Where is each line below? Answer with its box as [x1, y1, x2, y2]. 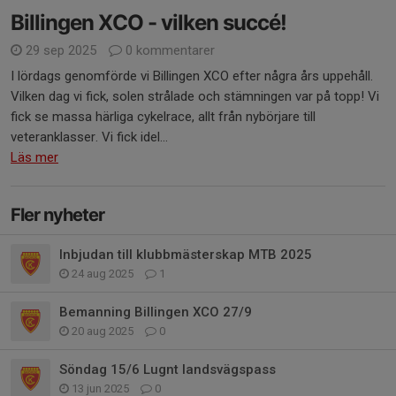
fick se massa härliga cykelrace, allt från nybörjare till [11, 109, 316, 126]
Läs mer [11, 149, 58, 166]
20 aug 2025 [69, 324, 136, 339]
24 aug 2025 [69, 267, 136, 281]
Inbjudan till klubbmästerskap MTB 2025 [59, 247, 312, 263]
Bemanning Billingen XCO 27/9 [59, 304, 252, 321]
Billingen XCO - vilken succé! [11, 10, 286, 36]
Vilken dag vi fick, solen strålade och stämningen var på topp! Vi [11, 88, 379, 105]
